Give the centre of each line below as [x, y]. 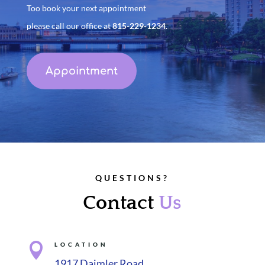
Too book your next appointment [87, 8]
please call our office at [69, 25]
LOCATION [81, 244]
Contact [121, 203]
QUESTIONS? [132, 177]
